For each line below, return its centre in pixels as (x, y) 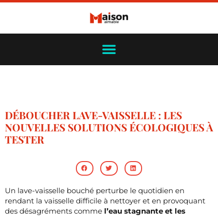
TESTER (25, 139)
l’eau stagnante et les (145, 211)
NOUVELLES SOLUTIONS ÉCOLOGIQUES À (109, 127)
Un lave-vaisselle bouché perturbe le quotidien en (95, 190)
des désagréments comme (54, 211)
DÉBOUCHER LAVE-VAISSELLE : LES (93, 115)
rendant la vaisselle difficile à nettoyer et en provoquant (105, 200)
